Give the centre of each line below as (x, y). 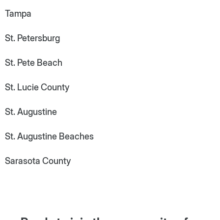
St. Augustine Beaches (49, 136)
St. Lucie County (37, 87)
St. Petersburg (32, 38)
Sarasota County (38, 161)
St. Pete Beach (34, 62)
